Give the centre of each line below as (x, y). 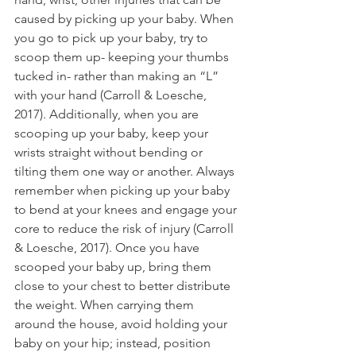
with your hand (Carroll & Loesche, (112, 95)
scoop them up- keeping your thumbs (123, 56)
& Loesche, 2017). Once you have (108, 247)
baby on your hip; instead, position (114, 342)
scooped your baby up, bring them (114, 266)
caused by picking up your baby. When (126, 18)
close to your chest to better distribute (124, 285)
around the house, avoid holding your (122, 323)
